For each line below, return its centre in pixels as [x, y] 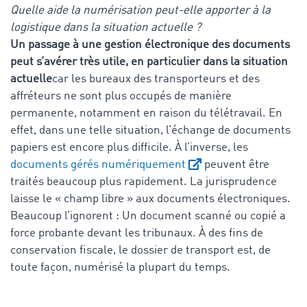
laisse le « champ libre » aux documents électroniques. [150, 199]
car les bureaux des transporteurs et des [156, 79]
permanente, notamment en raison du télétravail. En [146, 113]
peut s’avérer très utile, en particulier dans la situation [149, 62]
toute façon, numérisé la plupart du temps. [120, 267]
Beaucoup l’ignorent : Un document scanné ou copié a [148, 216]
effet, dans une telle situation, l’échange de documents [150, 130]
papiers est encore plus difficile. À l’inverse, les [129, 147]
